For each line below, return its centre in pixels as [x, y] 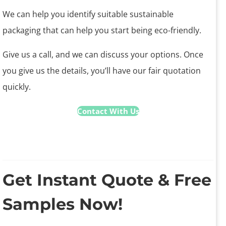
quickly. [17, 87]
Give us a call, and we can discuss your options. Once [103, 54]
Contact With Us [108, 111]
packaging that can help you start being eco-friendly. [102, 30]
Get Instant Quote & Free [107, 180]
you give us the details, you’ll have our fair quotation [102, 70]
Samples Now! [63, 204]
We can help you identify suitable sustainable [88, 14]
